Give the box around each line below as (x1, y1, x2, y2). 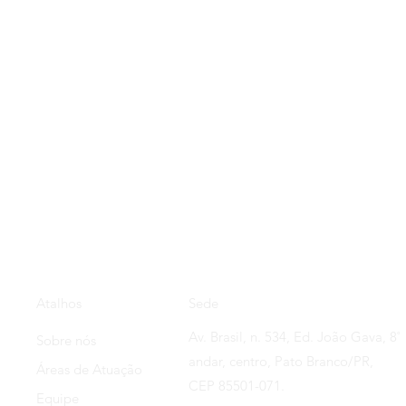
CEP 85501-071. (188, 376, 285, 394)
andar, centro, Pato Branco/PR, (188, 352, 374, 370)
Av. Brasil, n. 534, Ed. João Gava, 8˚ (188, 327, 401, 345)
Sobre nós (36, 331, 97, 349)
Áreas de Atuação (36, 360, 143, 378)
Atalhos (36, 294, 82, 312)
